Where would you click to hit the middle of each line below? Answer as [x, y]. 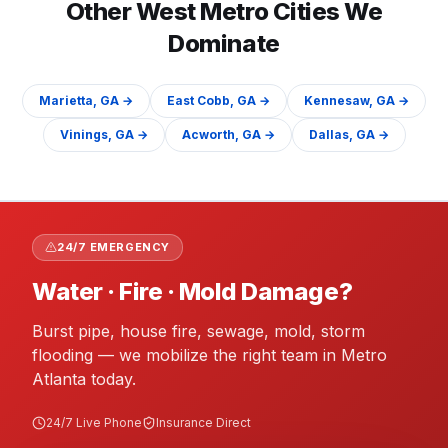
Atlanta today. [84, 378]
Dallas [328, 134]
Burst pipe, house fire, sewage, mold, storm [198, 330]
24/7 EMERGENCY [113, 246]
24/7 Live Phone [94, 422]
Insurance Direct [203, 422]
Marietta [66, 100]
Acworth [208, 134]
